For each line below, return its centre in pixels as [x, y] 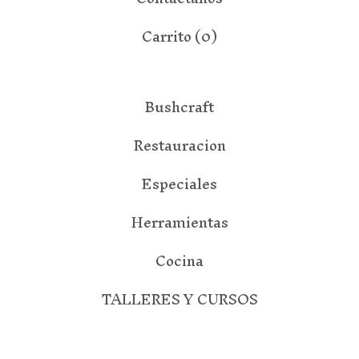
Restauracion [179, 145]
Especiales [179, 184]
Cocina [179, 261]
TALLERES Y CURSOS [179, 299]
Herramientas [179, 222]
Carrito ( [171, 36]
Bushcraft [179, 107]
